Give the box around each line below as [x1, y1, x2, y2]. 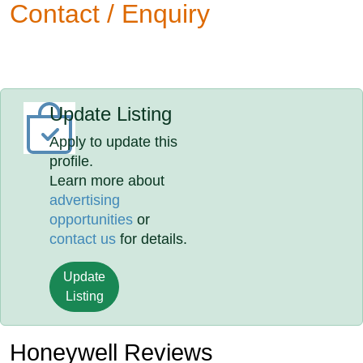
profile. [49, 153, 94, 169]
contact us [49, 231, 117, 247]
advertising [49, 192, 121, 208]
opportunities [49, 211, 134, 228]
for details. [116, 231, 188, 247]
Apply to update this [49, 134, 178, 150]
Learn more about [49, 173, 165, 189]
